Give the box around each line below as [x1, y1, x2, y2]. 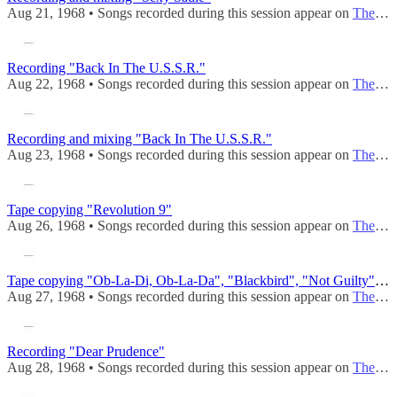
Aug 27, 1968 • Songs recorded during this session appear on [7, 289, 353, 305]
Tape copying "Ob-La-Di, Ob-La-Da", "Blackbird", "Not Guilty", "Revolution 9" [375, 273, 389, 289]
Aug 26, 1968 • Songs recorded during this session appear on [7, 218, 353, 234]
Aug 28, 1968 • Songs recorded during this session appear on [7, 360, 353, 376]
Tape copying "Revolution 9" [7, 202, 172, 218]
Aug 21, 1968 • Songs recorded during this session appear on [7, 5, 353, 21]
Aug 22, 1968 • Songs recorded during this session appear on [7, 76, 353, 92]
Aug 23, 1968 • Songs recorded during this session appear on [7, 147, 353, 163]
